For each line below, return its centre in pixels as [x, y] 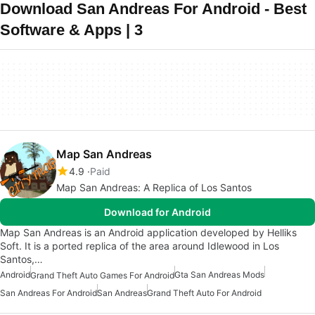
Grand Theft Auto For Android [204, 293]
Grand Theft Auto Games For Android [102, 276]
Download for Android [157, 212]
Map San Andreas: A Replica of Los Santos [154, 187]
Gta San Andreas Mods [219, 275]
